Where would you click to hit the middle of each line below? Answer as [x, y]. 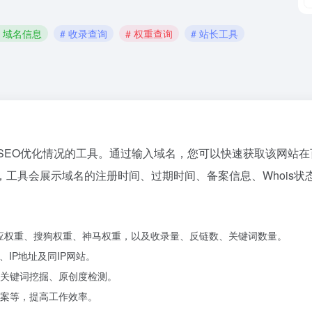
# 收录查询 [84, 33]
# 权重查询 [149, 33]
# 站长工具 [214, 33]
